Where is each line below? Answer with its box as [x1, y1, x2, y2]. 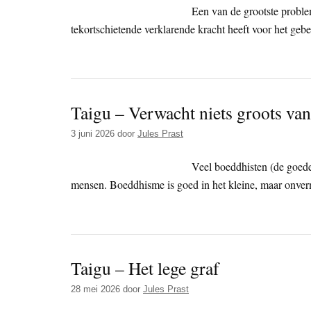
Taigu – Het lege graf [71, 256, 219, 280]
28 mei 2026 [71, 284, 120, 295]
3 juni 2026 [71, 128, 115, 140]
